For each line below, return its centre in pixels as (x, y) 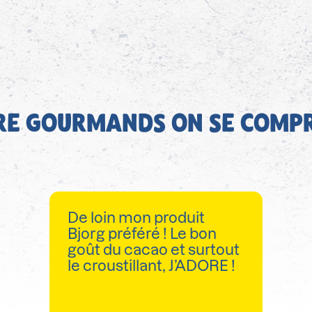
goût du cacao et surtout (154, 250)
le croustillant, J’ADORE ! (152, 266)
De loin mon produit (136, 218)
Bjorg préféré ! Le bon (142, 234)
